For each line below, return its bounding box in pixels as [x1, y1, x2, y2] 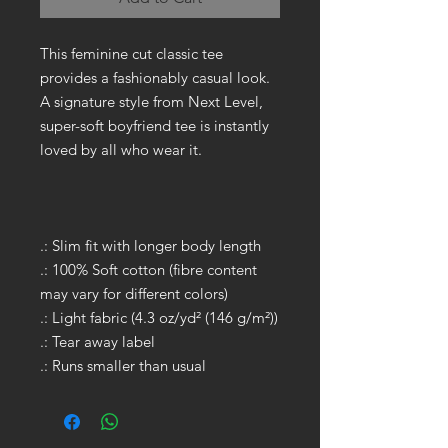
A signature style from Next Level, [40, 91, 263, 111]
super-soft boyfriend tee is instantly [40, 115, 269, 135]
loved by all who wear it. [40, 139, 202, 159]
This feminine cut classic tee [40, 43, 223, 63]
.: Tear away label [40, 331, 155, 351]
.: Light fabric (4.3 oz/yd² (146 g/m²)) [40, 307, 278, 327]
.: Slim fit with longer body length [40, 235, 261, 255]
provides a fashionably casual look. [40, 67, 270, 87]
